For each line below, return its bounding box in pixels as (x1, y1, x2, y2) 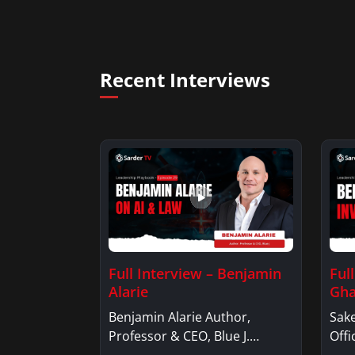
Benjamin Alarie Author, (109, 307, 250, 326)
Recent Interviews (100, 67, 270, 94)
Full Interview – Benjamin (109, 263, 281, 283)
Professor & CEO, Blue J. (109, 326, 250, 345)
